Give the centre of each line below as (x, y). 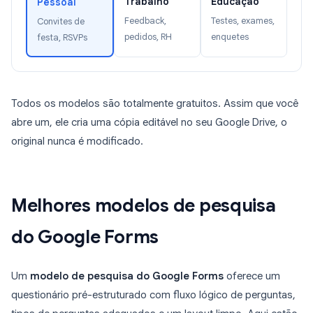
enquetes (230, 37)
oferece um (252, 276)
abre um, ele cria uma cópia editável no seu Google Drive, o (149, 123)
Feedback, (145, 21)
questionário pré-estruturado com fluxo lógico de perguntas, (153, 295)
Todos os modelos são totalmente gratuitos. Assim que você (155, 104)
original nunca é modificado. (77, 141)
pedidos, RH (148, 37)
